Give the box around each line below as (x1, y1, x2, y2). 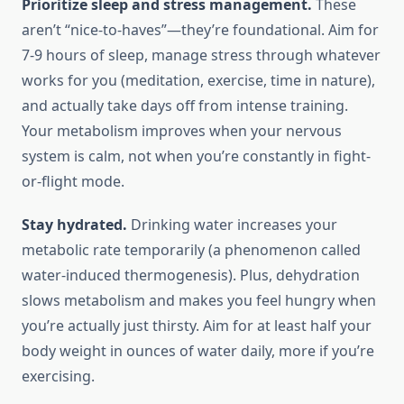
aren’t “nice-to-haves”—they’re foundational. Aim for (22, 20, 379, 41)
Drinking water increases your (127, 215, 337, 235)
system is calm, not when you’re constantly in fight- (22, 146, 371, 167)
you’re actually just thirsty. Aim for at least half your (22, 316, 372, 336)
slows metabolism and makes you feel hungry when (22, 290, 376, 311)
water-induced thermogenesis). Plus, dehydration (22, 265, 360, 286)
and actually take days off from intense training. (22, 96, 348, 116)
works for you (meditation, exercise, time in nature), (22, 70, 375, 91)
